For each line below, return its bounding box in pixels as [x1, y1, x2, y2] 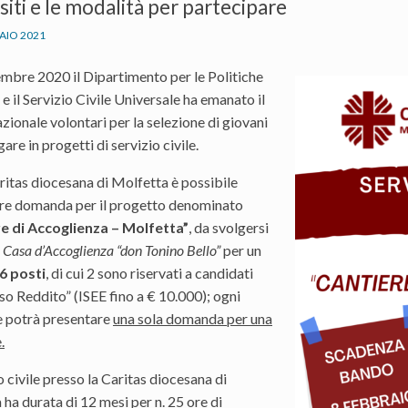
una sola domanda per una [113, 309, 272, 327]
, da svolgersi [189, 218, 269, 236]
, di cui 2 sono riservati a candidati [46, 263, 253, 281]
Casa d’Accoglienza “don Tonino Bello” [3, 240, 220, 259]
